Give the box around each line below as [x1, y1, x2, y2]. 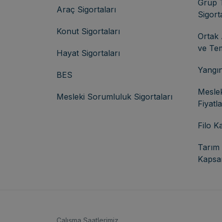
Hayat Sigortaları [56, 48, 120, 58]
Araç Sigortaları [56, 4, 116, 14]
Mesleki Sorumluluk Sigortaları [56, 91, 172, 102]
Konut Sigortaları [56, 26, 120, 36]
